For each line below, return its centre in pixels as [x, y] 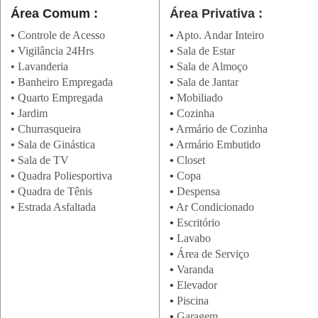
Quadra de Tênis [54, 191]
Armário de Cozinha [220, 129]
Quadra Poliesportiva [64, 176]
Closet [189, 160]
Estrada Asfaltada [55, 207]
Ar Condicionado [214, 207]
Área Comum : [54, 13]
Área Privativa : [216, 13]
